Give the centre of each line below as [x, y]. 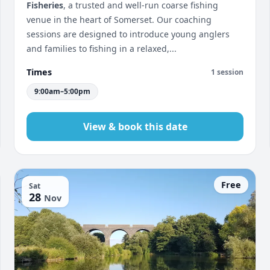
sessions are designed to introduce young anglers [128, 34]
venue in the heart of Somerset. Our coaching [119, 20]
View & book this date [135, 127]
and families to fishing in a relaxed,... [102, 49]
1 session [227, 72]
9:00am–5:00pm [62, 91]
